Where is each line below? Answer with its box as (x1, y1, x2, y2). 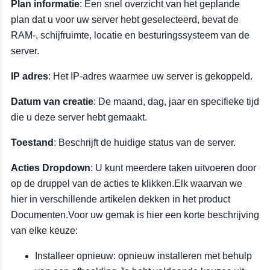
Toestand (11, 137, 54, 148)
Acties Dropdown (11, 163, 90, 173)
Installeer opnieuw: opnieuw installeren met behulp (35, 251, 252, 261)
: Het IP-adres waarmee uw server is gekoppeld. (48, 71, 253, 81)
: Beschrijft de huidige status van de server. (54, 137, 236, 148)
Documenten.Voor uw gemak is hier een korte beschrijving (11, 210, 259, 220)
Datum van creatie (11, 96, 93, 107)
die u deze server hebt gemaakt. (11, 112, 147, 122)
